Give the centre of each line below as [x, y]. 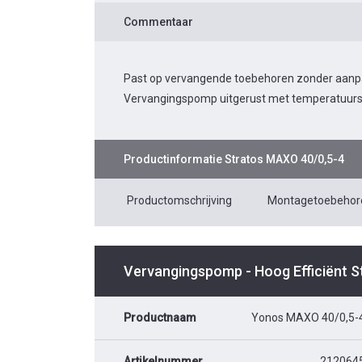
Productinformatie [174, 159]
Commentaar [158, 21]
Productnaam [160, 317]
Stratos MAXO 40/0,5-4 [284, 159]
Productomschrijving [179, 200]
